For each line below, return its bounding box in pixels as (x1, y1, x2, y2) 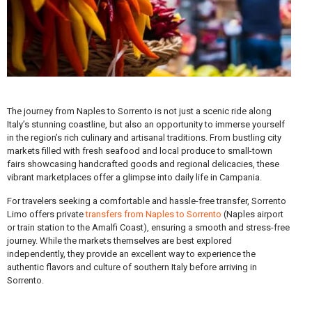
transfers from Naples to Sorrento (86, 208, 221, 219)
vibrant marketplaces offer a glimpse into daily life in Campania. (7, 171, 262, 182)
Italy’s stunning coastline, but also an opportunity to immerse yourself (7, 118, 285, 130)
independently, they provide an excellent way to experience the (7, 248, 256, 259)
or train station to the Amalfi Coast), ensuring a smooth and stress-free (7, 221, 290, 233)
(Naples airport (221, 208, 283, 219)
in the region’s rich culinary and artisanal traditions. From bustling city (7, 132, 281, 143)
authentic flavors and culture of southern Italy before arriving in (7, 261, 257, 272)
